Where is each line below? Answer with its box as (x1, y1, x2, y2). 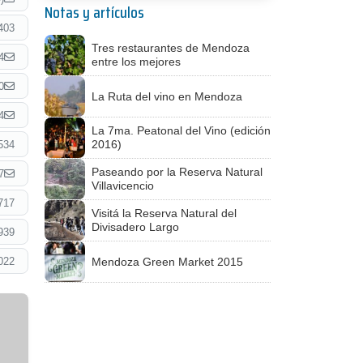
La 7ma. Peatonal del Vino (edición (92, 124, 271, 137)
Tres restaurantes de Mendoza (92, 41, 250, 54)
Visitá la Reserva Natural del (92, 207, 237, 220)
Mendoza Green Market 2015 (92, 254, 243, 268)
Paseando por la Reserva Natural (92, 165, 263, 178)
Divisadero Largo (92, 220, 179, 233)
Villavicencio (92, 179, 154, 192)
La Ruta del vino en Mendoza (92, 89, 242, 103)
